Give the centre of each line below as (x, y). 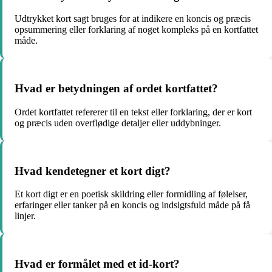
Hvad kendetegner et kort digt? (93, 171)
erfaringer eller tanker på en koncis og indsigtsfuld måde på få (132, 205)
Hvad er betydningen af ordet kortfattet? (116, 89)
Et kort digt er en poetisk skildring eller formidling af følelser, (131, 194)
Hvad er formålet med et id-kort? (97, 264)
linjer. (25, 216)
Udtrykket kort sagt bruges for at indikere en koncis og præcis (133, 19)
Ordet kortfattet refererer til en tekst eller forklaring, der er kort (133, 112)
